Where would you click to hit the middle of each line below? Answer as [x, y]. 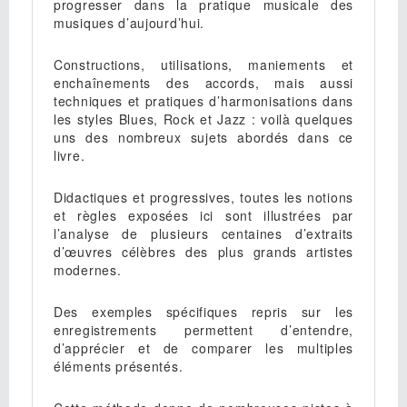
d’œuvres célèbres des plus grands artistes [203, 252]
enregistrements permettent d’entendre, [203, 330]
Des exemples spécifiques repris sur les [203, 312]
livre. [69, 155]
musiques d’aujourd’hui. [129, 23]
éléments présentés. [119, 366]
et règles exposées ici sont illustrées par [203, 215]
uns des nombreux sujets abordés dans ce [203, 137]
